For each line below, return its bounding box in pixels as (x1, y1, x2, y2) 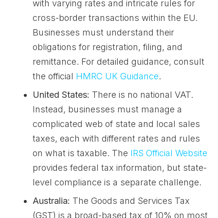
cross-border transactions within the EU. (33, 13, 198, 23)
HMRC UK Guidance (76, 71, 159, 81)
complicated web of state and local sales (33, 119, 200, 129)
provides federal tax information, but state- (33, 163, 207, 173)
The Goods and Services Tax (70, 196, 190, 206)
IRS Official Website (130, 148, 207, 158)
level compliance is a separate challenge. (33, 177, 201, 187)
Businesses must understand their (33, 27, 174, 37)
